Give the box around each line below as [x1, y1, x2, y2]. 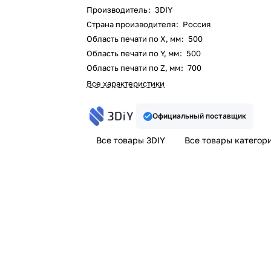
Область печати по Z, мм [87, 63, 183, 73]
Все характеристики [87, 79, 165, 88]
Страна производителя [87, 19, 178, 29]
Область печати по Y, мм [87, 48, 181, 58]
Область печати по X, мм [87, 34, 183, 44]
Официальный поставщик [152, 111, 246, 120]
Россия [181, 19, 211, 29]
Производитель [87, 5, 150, 15]
